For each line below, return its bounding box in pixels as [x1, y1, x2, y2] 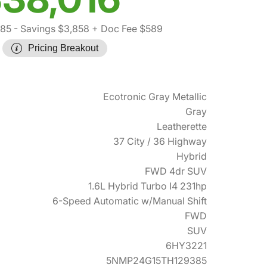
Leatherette [157, 120, 207, 133]
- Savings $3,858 [11, 23, 89, 35]
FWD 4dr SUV [145, 165, 207, 178]
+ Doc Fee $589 [89, 23, 163, 35]
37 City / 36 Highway [113, 135, 207, 148]
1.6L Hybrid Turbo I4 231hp [88, 180, 207, 193]
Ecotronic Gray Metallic [103, 91, 207, 103]
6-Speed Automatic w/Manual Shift [52, 195, 207, 207]
